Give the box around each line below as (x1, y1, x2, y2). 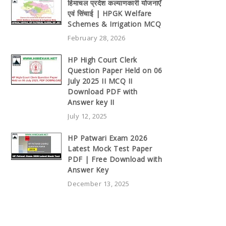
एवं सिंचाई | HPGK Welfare (68, 9, 152, 19)
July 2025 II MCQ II (68, 76, 133, 86)
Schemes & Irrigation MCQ (68, 19, 161, 29)
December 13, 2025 (68, 179, 130, 189)
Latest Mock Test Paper (68, 144, 152, 154)
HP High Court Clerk (68, 55, 137, 65)
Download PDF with (68, 87, 138, 97)
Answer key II (68, 97, 115, 107)
